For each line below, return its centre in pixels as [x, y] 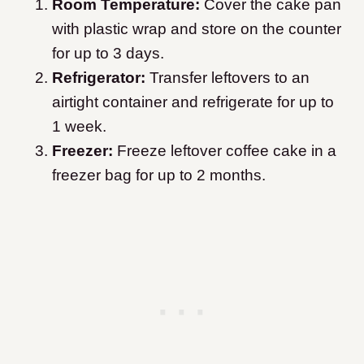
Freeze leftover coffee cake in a [225, 151]
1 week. [79, 127]
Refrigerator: [101, 78]
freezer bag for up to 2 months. [161, 175]
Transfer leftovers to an [230, 78]
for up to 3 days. [108, 54]
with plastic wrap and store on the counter [197, 29]
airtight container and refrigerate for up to [193, 102]
